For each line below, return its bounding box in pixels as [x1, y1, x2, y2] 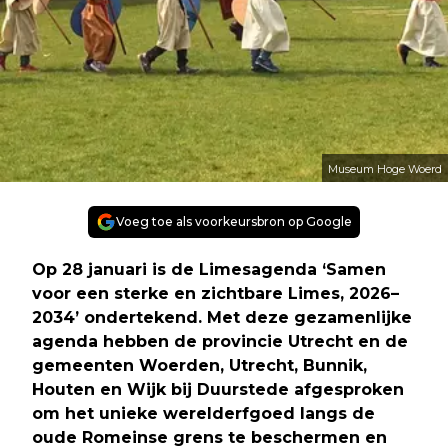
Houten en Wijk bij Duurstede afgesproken [32, 380, 404, 400]
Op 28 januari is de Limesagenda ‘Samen [32, 260, 386, 280]
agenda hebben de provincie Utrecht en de [32, 332, 408, 352]
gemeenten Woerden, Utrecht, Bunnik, [32, 356, 367, 376]
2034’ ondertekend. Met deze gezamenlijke [32, 308, 412, 328]
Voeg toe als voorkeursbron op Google [116, 214, 352, 230]
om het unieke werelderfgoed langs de [32, 404, 375, 424]
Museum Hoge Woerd [328, 162, 442, 177]
